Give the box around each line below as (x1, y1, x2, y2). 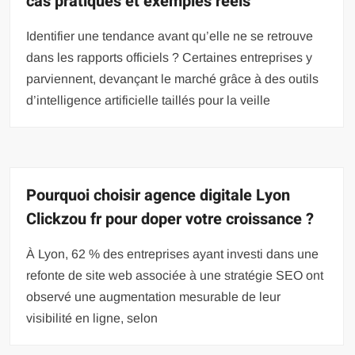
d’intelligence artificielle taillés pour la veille (26, 93, 271, 107)
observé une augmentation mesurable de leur (26, 289, 281, 303)
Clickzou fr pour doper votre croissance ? (26, 207, 315, 231)
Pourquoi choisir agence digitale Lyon (26, 183, 291, 207)
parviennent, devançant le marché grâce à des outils (26, 71, 319, 86)
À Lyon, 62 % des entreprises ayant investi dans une (26, 246, 319, 261)
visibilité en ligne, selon (26, 311, 158, 325)
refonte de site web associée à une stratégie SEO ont (26, 268, 324, 282)
